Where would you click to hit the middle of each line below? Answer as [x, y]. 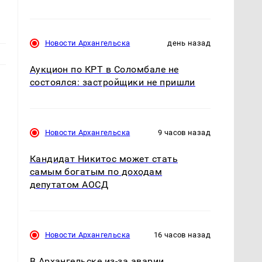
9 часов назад [184, 132]
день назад [189, 43]
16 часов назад [182, 235]
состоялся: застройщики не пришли [112, 82]
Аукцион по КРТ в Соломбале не [104, 69]
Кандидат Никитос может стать [104, 159]
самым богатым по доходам [96, 172]
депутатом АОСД [69, 185]
